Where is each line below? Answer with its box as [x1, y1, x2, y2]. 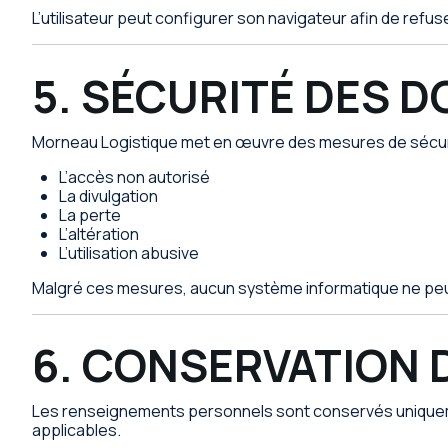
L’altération [59, 222, 140, 245]
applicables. [32, 419, 121, 442]
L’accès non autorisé [59, 165, 211, 188]
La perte [59, 203, 122, 226]
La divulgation [59, 184, 159, 207]
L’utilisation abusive [59, 241, 200, 264]
